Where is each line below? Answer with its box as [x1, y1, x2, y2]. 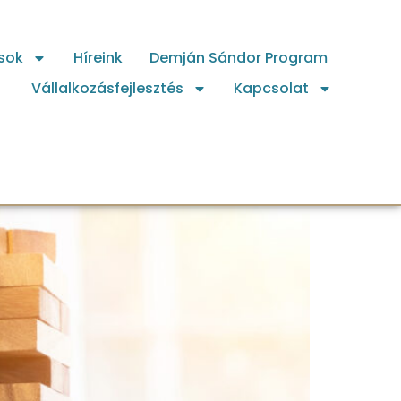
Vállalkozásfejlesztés [30, 78, 183, 98]
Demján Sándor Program [149, 47, 328, 68]
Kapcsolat [233, 78, 309, 98]
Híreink [73, 47, 123, 68]
